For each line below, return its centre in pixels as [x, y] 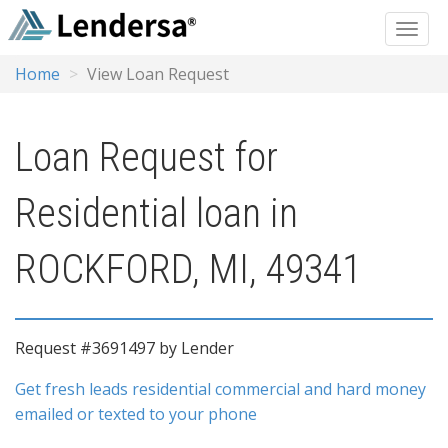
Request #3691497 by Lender [124, 348]
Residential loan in [156, 213]
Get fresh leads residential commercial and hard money [220, 389]
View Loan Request [158, 74]
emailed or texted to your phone [136, 414]
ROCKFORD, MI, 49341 [188, 269]
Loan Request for [146, 157]
